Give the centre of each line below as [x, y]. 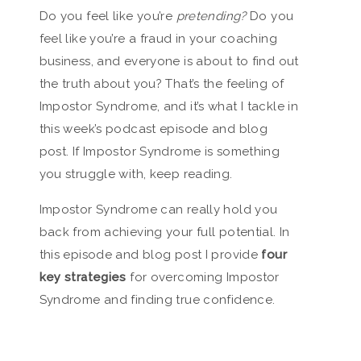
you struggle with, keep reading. [136, 174]
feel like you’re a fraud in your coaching [158, 39]
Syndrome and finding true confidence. [157, 300]
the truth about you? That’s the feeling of [162, 84]
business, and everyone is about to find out [169, 61]
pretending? [211, 16]
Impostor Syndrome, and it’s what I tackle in [168, 106]
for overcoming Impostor [205, 277]
